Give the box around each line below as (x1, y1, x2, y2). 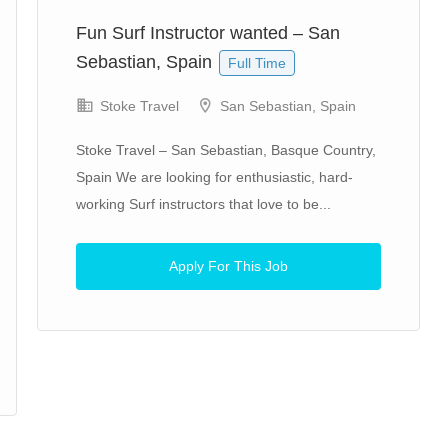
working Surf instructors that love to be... (76, 196, 331, 212)
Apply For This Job (169, 258, 288, 274)
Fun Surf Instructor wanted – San (76, 23, 340, 43)
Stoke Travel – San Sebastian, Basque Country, (76, 142, 376, 158)
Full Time (228, 55, 286, 71)
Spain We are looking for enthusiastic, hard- (76, 169, 353, 185)
